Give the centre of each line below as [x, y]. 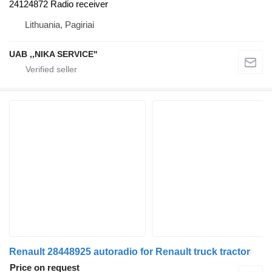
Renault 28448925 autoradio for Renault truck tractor [130, 251]
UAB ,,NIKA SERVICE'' [53, 54]
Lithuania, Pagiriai [59, 24]
